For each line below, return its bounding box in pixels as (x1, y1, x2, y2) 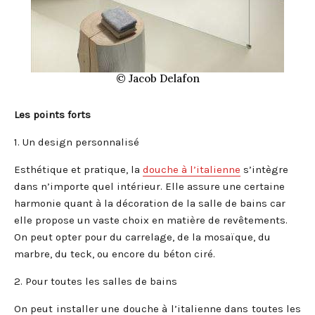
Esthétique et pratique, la (14, 163, 143, 176)
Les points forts (14, 108, 91, 122)
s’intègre (240, 163, 288, 176)
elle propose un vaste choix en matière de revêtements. (14, 214, 288, 227)
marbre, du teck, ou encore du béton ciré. (14, 247, 215, 261)
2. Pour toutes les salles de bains (14, 275, 177, 288)
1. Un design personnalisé (14, 136, 139, 149)
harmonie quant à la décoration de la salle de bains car (14, 197, 285, 210)
